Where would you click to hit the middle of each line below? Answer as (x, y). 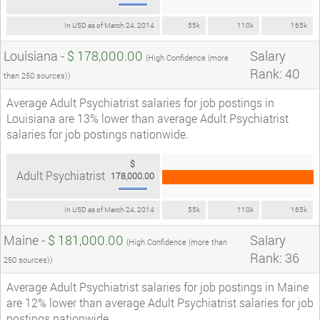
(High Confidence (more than (177, 241)
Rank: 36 (275, 257)
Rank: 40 (275, 73)
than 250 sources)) (37, 75)
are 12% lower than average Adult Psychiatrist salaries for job (160, 302)
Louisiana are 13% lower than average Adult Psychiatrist (147, 118)
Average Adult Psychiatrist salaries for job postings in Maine (157, 286)
